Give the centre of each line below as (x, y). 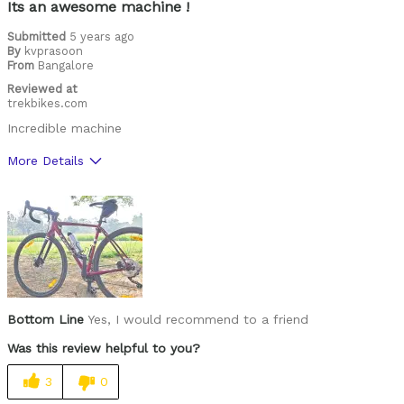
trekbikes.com (47, 103)
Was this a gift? (55, 257)
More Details (46, 160)
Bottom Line (46, 319)
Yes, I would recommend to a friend (196, 319)
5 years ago (102, 36)
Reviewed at (42, 88)
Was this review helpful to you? (104, 348)
